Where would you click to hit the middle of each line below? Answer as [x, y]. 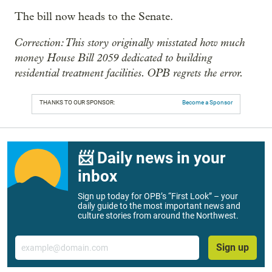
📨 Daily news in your [151, 158]
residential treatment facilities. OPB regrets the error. [129, 73]
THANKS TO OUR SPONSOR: [77, 102]
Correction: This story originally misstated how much [130, 42]
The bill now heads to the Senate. [94, 16]
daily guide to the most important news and [159, 206]
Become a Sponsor [207, 102]
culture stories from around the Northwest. [158, 215]
